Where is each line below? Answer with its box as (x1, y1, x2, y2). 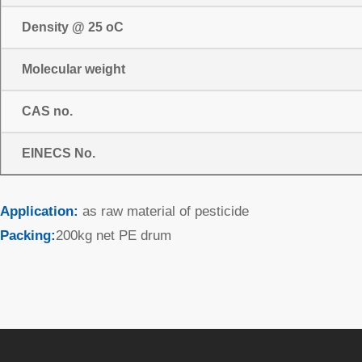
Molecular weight (22, 62, 125, 77)
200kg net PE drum (56, 228, 171, 244)
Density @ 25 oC (22, 20, 124, 35)
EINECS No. (22, 146, 95, 161)
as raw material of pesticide (82, 204, 249, 220)
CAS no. (22, 104, 73, 119)
